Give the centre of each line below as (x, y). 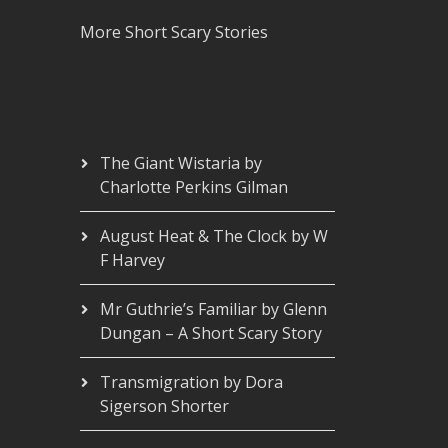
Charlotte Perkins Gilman (193, 187)
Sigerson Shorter (164, 406)
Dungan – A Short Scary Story (210, 333)
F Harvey (132, 260)
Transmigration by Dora (191, 382)
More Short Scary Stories (173, 32)
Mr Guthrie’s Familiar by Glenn (213, 309)
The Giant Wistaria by (180, 163)
